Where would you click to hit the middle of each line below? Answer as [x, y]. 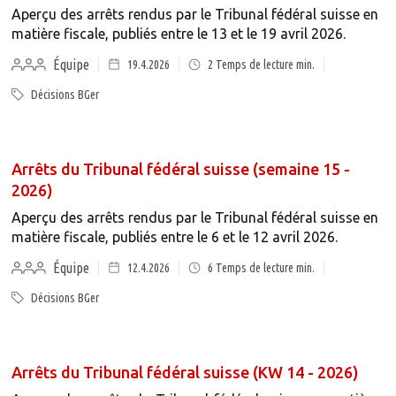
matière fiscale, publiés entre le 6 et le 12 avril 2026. [174, 237]
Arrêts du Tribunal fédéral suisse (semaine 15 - [180, 169]
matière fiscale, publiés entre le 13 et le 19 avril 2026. [178, 34]
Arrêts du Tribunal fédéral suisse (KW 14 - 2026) [185, 372]
